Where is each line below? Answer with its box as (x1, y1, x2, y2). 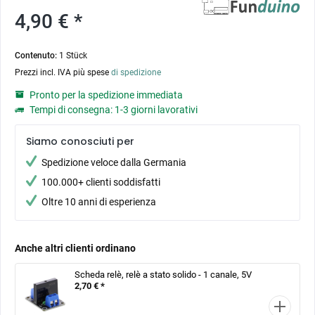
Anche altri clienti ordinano (15, 243, 136, 254)
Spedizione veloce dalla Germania (41, 157, 186, 168)
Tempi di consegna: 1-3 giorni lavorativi (27, 104, 198, 115)
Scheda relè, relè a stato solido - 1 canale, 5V (75, 269, 252, 280)
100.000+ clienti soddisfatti (41, 176, 160, 188)
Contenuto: (15, 51, 59, 60)
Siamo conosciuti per (26, 134, 134, 148)
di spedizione (111, 67, 161, 77)
